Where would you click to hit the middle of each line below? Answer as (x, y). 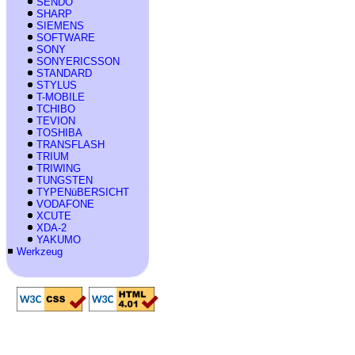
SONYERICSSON (78, 61)
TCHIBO (56, 109)
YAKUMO (59, 239)
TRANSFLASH (71, 144)
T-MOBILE (61, 97)
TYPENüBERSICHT (83, 192)
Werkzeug (40, 251)
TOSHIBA (59, 132)
